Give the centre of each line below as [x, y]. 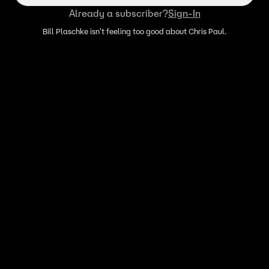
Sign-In [184, 14]
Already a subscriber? [118, 14]
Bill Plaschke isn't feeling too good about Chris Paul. [134, 32]
